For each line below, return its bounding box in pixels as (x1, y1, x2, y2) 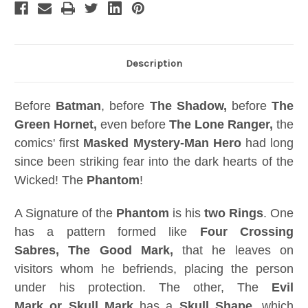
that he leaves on (173, 243, 294, 258)
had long (241, 136, 294, 151)
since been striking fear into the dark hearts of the (14, 155, 294, 169)
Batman (56, 99, 102, 113)
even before (97, 118, 169, 132)
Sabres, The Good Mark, (14, 243, 173, 258)
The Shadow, (149, 99, 227, 113)
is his (169, 206, 204, 221)
